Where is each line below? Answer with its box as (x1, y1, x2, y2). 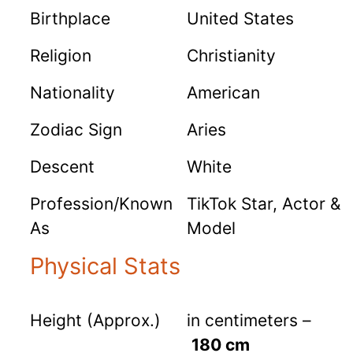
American (187, 83, 260, 103)
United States (187, 9, 294, 29)
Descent (30, 157, 95, 177)
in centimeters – (187, 310, 311, 331)
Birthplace (30, 9, 110, 29)
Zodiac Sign (30, 120, 122, 140)
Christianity (187, 46, 276, 66)
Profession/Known (30, 194, 173, 214)
